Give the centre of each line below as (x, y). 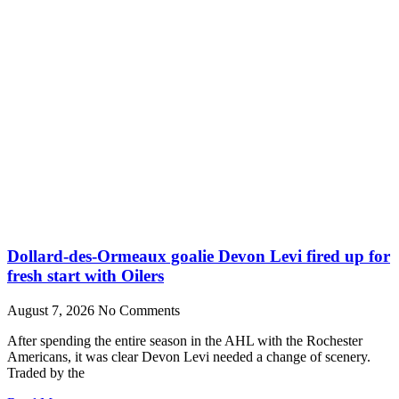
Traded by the (46, 373)
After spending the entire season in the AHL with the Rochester (185, 341)
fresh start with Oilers (85, 276)
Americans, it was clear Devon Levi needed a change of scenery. (189, 357)
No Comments (139, 311)
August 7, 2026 (53, 311)
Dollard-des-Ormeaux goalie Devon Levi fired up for (199, 256)
